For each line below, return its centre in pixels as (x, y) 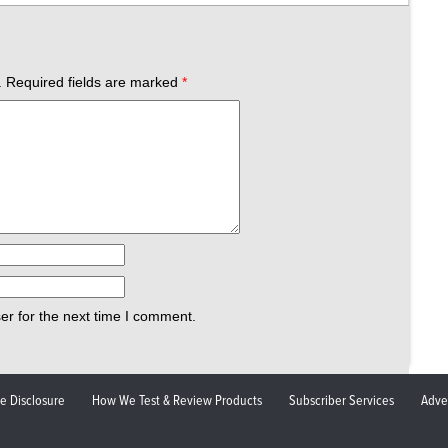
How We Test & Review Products (177, 401)
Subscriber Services (341, 401)
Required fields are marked (94, 82)
